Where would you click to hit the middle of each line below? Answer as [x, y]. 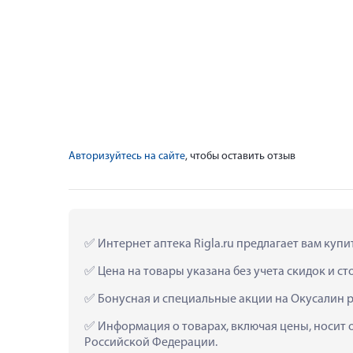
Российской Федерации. [151, 342]
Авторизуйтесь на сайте [127, 156]
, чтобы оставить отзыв [240, 156]
